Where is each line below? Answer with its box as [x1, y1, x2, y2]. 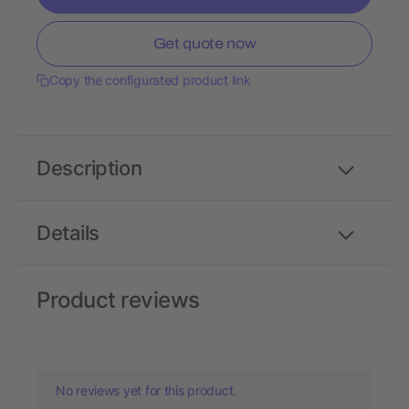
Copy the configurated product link [49, 72, 251, 89]
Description [37, 156, 142, 181]
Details [37, 221, 100, 246]
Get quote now [152, 36, 257, 52]
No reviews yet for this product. [56, 383, 237, 399]
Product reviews [37, 287, 200, 314]
